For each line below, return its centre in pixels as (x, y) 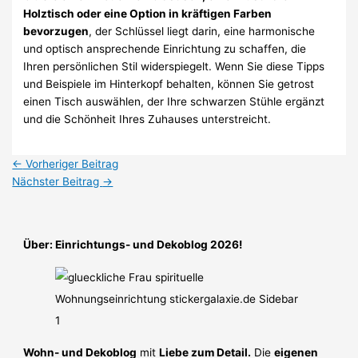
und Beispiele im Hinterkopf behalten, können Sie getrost (169, 84)
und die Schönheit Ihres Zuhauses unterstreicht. (147, 119)
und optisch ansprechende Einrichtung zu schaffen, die (165, 49)
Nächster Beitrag (58, 182)
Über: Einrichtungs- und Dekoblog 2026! (133, 245)
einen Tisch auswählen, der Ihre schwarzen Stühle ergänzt (174, 102)
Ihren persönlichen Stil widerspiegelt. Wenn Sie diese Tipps (174, 67)
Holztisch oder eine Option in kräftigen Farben (148, 14)
